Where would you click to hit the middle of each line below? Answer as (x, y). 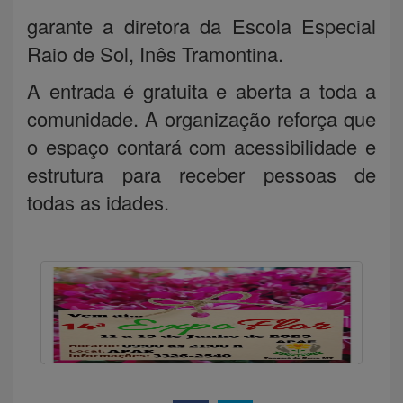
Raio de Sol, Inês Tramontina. (155, 53)
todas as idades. (98, 201)
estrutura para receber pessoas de (201, 174)
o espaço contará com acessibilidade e (201, 146)
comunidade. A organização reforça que (201, 118)
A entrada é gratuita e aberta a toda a (201, 90)
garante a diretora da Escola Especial (201, 25)
